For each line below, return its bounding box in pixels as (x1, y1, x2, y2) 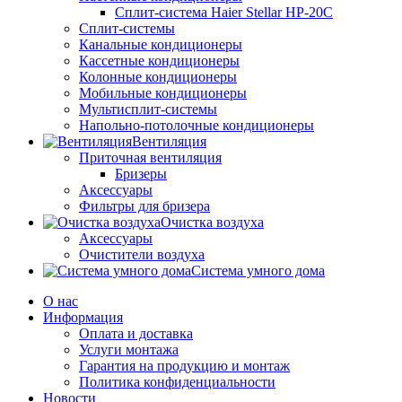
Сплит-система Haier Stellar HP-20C (115, 4, 333, 20)
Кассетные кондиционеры (79, 53, 240, 68)
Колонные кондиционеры (79, 69, 237, 84)
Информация (43, 310, 123, 325)
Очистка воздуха (161, 214, 264, 230)
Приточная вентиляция (79, 150, 222, 165)
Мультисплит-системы (79, 101, 217, 117)
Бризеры (115, 166, 167, 181)
